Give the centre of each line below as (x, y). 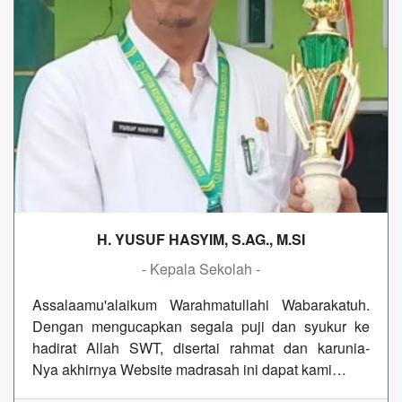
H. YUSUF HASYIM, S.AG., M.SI (201, 240)
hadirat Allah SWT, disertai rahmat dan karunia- (201, 348)
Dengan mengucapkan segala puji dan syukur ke (201, 327)
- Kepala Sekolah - (201, 269)
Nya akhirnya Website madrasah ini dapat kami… (189, 370)
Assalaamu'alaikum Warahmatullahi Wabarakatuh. (201, 305)
